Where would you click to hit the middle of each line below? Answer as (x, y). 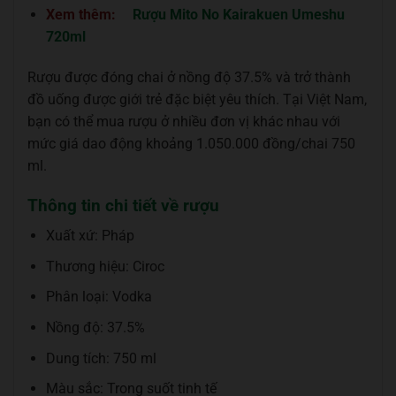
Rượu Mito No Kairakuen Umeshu (238, 15)
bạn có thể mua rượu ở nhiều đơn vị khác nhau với (184, 121)
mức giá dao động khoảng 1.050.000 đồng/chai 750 (191, 143)
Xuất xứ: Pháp (90, 236)
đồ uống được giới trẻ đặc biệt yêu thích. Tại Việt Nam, (197, 99)
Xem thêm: (82, 15)
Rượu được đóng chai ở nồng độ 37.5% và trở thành (189, 77)
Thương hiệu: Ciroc (105, 266)
